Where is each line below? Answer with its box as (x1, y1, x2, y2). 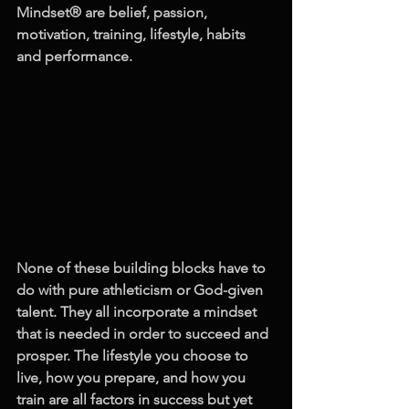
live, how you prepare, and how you (16, 368, 249, 386)
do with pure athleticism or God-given (16, 280, 267, 299)
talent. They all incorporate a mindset (16, 302, 260, 320)
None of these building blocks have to (16, 258, 269, 277)
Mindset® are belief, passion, (16, 4, 211, 21)
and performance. (16, 47, 136, 65)
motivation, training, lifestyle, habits (16, 26, 249, 43)
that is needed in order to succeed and (16, 324, 272, 342)
